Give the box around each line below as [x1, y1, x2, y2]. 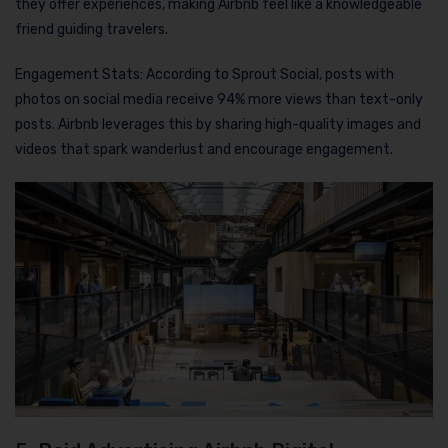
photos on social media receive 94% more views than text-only [15, 90, 423, 108]
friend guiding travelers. [15, 20, 168, 38]
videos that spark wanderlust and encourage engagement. [15, 140, 393, 158]
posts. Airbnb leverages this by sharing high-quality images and [15, 115, 421, 133]
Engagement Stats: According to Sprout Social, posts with [15, 65, 394, 83]
